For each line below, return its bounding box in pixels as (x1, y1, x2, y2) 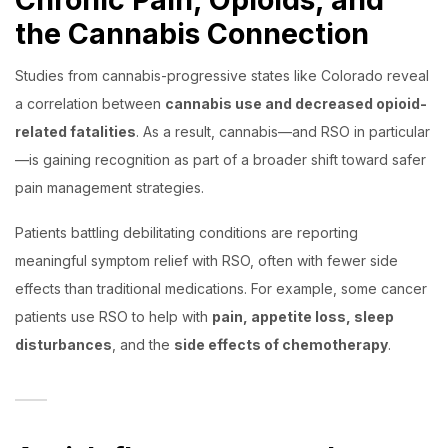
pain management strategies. (15, 179, 204, 196)
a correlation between (15, 95, 165, 112)
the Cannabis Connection (15, 15, 369, 51)
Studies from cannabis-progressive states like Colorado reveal (15, 67, 429, 84)
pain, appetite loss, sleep (212, 308, 394, 325)
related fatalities (15, 123, 136, 140)
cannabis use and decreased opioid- (165, 95, 427, 112)
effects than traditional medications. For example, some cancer (15, 280, 427, 297)
